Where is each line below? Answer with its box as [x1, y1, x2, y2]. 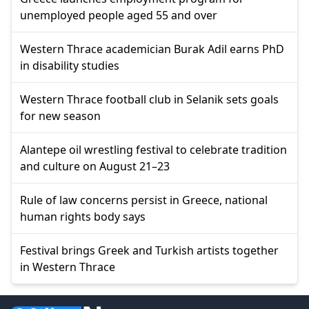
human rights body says [20, 208, 146, 224]
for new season [20, 108, 101, 123]
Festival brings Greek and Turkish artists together [20, 242, 279, 258]
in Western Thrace [20, 259, 115, 275]
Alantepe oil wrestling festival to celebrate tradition [20, 141, 287, 157]
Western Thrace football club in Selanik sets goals [20, 91, 279, 107]
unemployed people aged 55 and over [20, 7, 217, 23]
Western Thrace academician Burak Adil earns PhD [20, 41, 284, 57]
